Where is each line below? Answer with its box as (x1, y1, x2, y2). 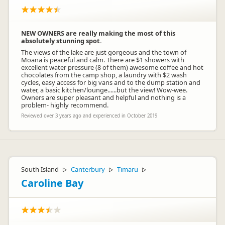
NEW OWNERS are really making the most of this (21, 29, 175, 38)
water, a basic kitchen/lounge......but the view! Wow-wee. (21, 85, 187, 94)
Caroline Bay (21, 176, 83, 190)
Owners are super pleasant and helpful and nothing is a (21, 93, 186, 102)
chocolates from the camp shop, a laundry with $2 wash (21, 70, 187, 79)
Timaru (117, 165, 138, 174)
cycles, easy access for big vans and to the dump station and (21, 78, 200, 87)
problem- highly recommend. (21, 100, 108, 109)
